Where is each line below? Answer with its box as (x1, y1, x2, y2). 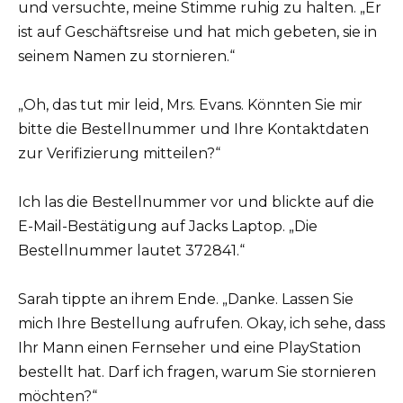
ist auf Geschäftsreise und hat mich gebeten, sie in (18, 22, 377, 40)
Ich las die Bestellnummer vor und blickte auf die (18, 193, 374, 211)
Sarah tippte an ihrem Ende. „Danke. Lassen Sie (18, 291, 354, 309)
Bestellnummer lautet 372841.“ (18, 242, 245, 260)
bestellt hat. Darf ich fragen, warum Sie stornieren (18, 363, 376, 381)
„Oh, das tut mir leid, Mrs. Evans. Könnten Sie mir (18, 95, 363, 113)
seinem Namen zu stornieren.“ (18, 47, 235, 65)
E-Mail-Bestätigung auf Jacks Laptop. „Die (18, 218, 318, 236)
